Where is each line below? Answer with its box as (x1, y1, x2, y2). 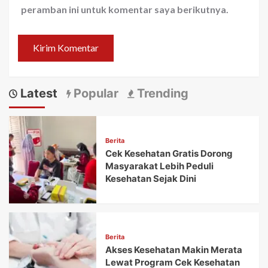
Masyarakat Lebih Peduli (105, 160, 214, 172)
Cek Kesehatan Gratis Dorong (105, 148, 233, 160)
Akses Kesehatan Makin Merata (105, 244, 243, 256)
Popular (71, 86, 118, 100)
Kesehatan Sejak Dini (105, 173, 197, 185)
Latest (17, 86, 57, 100)
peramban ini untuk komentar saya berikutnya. (21, 3, 229, 15)
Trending (134, 86, 188, 100)
